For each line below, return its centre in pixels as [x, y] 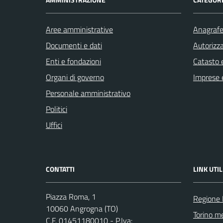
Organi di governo [75, 77]
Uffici [54, 125]
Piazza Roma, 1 [71, 196]
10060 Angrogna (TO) [82, 208]
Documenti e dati [74, 45]
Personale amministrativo [88, 93]
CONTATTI [60, 169]
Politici [56, 109]
